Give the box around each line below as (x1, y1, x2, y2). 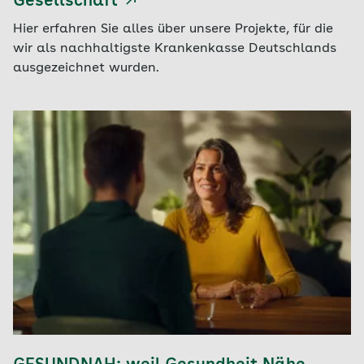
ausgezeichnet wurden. (13, 61, 159, 75)
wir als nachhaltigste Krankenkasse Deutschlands (13, 41, 336, 55)
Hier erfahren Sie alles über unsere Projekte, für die (13, 22, 333, 36)
